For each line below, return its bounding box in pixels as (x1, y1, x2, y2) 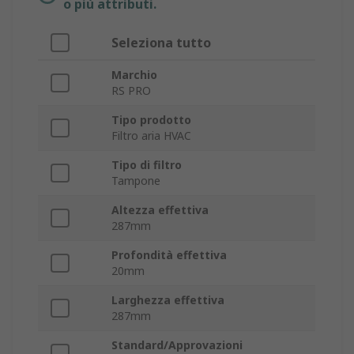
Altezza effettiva (111, 202, 209, 218)
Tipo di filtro (111, 157, 182, 173)
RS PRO (111, 83, 151, 99)
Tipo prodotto (111, 112, 191, 128)
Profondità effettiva (111, 247, 227, 263)
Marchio (111, 67, 157, 83)
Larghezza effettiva (111, 292, 224, 308)
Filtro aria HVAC (111, 128, 191, 144)
